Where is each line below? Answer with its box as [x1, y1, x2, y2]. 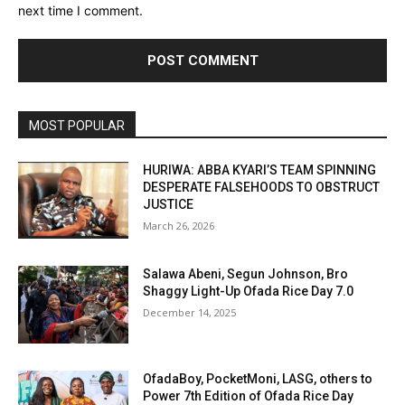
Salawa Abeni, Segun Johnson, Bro [143, 267, 349, 282]
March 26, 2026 [143, 218, 215, 232]
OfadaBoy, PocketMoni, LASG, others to [143, 371, 373, 386]
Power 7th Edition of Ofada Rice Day [143, 388, 354, 403]
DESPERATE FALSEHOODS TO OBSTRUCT [143, 179, 381, 194]
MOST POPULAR [29, 118, 125, 133]
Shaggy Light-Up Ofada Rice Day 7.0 [143, 284, 354, 299]
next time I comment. [18, 2, 143, 18]
